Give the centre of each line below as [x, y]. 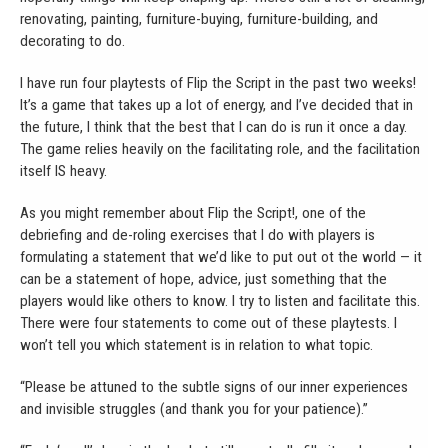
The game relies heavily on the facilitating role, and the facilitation [220, 148]
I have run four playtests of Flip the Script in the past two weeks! [218, 82]
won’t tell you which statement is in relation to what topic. [196, 344]
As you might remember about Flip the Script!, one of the [193, 212]
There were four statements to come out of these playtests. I [208, 322]
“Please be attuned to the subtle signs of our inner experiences [214, 386]
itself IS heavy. [63, 170]
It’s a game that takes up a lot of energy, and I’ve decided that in [216, 104]
